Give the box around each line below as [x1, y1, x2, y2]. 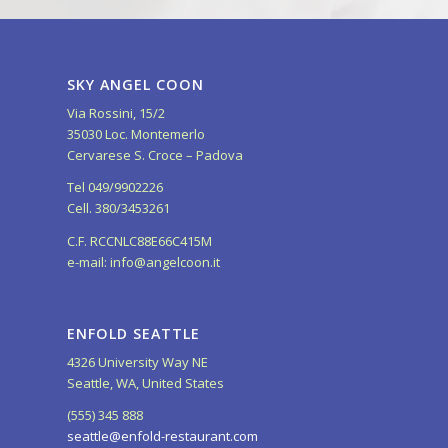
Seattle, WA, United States [67, 373, 224, 392]
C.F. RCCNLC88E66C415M [67, 231, 212, 250]
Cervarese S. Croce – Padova [67, 146, 243, 165]
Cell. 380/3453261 [67, 199, 170, 218]
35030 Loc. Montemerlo [67, 125, 205, 144]
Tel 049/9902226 [67, 178, 163, 197]
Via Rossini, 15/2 [67, 104, 165, 123]
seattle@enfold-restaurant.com [67, 426, 258, 445]
